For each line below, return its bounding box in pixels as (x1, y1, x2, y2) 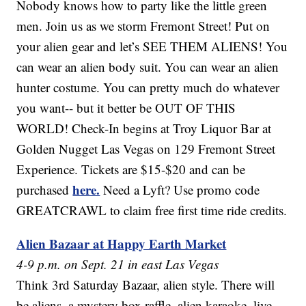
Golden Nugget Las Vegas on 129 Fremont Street (16, 140, 276, 158)
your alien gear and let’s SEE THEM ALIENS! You (16, 38, 288, 55)
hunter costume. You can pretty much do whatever (16, 79, 280, 96)
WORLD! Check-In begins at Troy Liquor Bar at (16, 120, 272, 137)
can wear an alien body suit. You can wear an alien (16, 58, 279, 76)
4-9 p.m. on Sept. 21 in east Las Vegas (16, 255, 219, 273)
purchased (16, 181, 73, 199)
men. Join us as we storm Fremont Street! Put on (16, 17, 270, 35)
